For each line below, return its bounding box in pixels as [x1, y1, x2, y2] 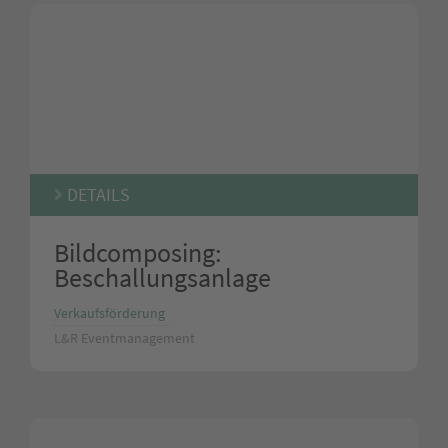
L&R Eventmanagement [54, 328, 195, 347]
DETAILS [63, 183, 130, 206]
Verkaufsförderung [54, 303, 165, 322]
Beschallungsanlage [54, 260, 271, 294]
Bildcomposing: [54, 235, 221, 269]
